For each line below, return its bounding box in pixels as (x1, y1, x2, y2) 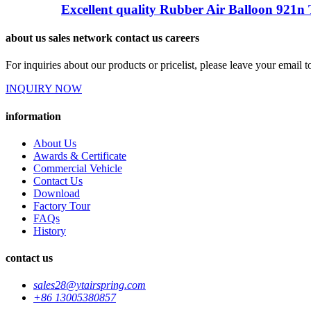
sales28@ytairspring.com (33, 279, 146, 292)
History (33, 224, 66, 237)
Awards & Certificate (33, 149, 126, 162)
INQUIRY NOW (6, 83, 82, 95)
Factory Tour (33, 199, 90, 212)
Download (33, 187, 80, 199)
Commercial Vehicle (33, 162, 122, 174)
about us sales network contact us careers (6, 32, 199, 44)
